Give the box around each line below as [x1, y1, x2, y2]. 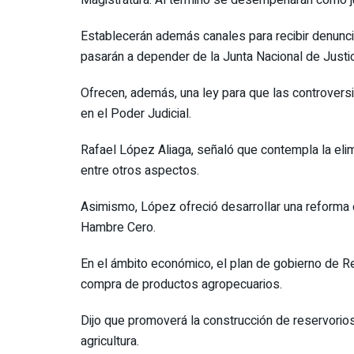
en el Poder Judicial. [81, 104, 191, 123]
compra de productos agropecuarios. [81, 274, 282, 294]
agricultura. [81, 331, 139, 351]
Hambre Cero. [81, 217, 156, 237]
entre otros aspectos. [81, 160, 199, 180]
